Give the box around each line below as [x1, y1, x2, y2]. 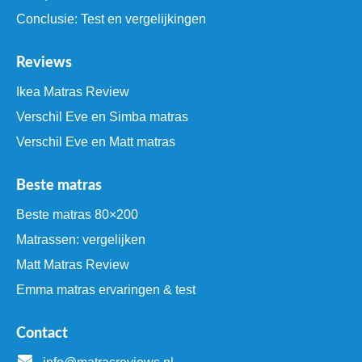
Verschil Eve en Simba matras [16, 110, 188, 124]
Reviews [16, 56, 72, 71]
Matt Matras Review [16, 258, 129, 272]
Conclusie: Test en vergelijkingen [16, 12, 206, 27]
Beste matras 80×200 [16, 208, 138, 222]
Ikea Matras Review [16, 85, 129, 99]
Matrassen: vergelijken [16, 233, 145, 247]
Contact [16, 326, 68, 342]
